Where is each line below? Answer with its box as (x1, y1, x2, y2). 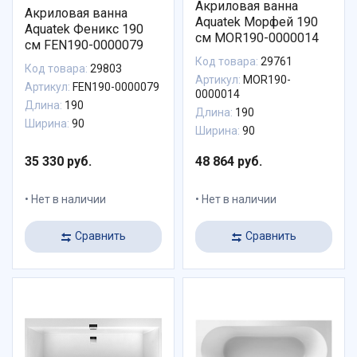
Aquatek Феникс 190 (25, 21, 143, 37)
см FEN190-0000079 (25, 37, 143, 53)
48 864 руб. (195, 153, 262, 169)
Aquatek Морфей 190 (195, 14, 318, 29)
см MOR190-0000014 (195, 29, 319, 45)
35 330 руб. (25, 153, 92, 169)
